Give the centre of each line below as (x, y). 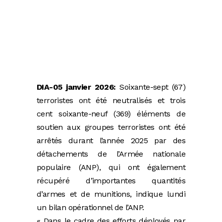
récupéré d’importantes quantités (111, 181)
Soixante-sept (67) (150, 87)
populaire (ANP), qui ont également (111, 167)
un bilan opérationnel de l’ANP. (90, 208)
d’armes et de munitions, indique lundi (111, 194)
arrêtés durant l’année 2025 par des (111, 141)
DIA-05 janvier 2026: (76, 87)
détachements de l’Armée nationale (111, 154)
